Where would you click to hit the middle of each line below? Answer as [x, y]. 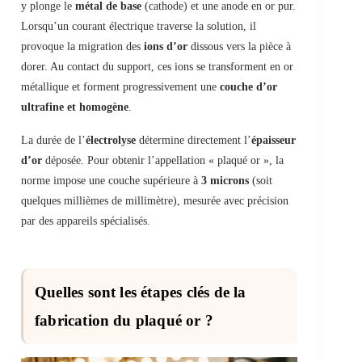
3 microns [225, 181]
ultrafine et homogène [75, 107]
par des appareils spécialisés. [86, 221]
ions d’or [166, 47]
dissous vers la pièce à [239, 47]
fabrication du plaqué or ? [124, 321]
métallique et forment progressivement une [120, 87]
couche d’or [248, 87]
